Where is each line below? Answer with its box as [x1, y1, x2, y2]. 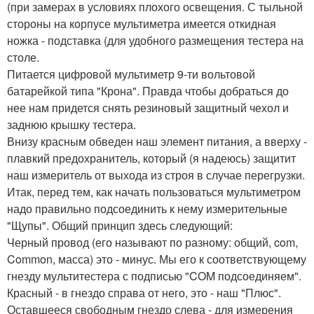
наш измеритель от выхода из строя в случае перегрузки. [7, 166, 305, 183]
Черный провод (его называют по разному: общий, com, [7, 233, 298, 250]
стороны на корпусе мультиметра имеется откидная [7, 15, 276, 32]
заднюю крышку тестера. [7, 116, 136, 132]
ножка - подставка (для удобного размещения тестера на [7, 32, 303, 48]
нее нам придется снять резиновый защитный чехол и [7, 99, 289, 116]
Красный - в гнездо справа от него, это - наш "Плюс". [7, 284, 281, 301]
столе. [7, 48, 39, 65]
